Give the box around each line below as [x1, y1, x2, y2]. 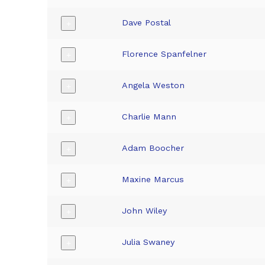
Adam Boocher [122, 143, 185, 153]
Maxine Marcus [122, 174, 185, 185]
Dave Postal [122, 18, 172, 28]
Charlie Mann [122, 112, 177, 122]
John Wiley [122, 206, 167, 216]
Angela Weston [122, 80, 185, 91]
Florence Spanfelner [122, 49, 207, 59]
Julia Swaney [122, 237, 175, 247]
